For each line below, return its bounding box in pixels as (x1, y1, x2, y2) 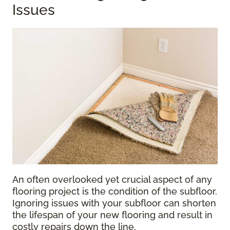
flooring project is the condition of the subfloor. (12, 186, 217, 197)
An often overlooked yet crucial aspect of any (12, 174, 212, 185)
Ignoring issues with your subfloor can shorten (12, 198, 216, 209)
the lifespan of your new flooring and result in (12, 209, 213, 221)
